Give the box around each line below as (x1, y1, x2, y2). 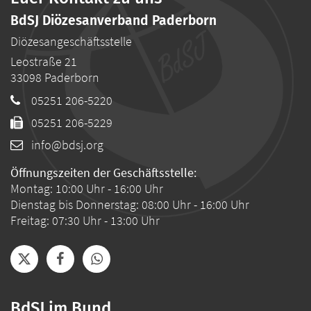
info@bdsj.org (31, 136, 103, 153)
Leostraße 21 (10, 53, 77, 69)
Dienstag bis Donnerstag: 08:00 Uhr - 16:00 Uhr (10, 196, 249, 212)
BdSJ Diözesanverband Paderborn (10, 12, 217, 28)
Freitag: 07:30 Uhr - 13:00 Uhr (10, 212, 160, 228)
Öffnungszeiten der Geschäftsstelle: (10, 164, 196, 180)
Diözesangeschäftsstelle (10, 33, 132, 49)
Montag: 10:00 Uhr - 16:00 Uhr (10, 180, 163, 196)
